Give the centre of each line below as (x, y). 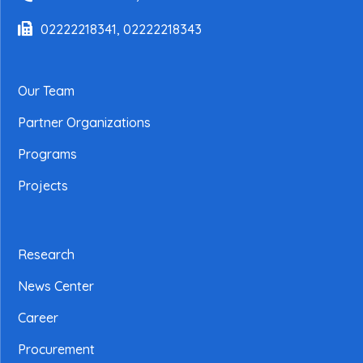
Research (47, 254)
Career (38, 317)
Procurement (57, 349)
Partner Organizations (85, 122)
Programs (48, 154)
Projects (43, 185)
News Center (56, 286)
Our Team (47, 90)
